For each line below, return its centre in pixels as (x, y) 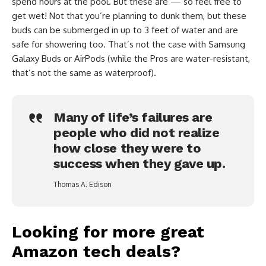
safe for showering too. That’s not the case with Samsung (129, 44)
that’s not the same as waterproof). (84, 72)
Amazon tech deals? (96, 252)
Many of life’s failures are (133, 117)
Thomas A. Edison (83, 184)
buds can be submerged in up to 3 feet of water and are (125, 30)
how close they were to (127, 148)
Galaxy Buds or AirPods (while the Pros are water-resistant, (131, 58)
